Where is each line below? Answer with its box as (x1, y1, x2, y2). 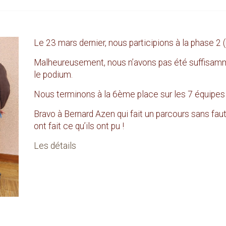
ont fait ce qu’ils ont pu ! (34, 121, 124, 131)
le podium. (34, 70, 73, 80)
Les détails (34, 141, 76, 151)
